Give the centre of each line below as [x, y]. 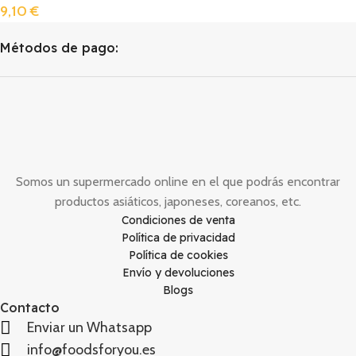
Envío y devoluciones [178, 273]
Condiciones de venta [178, 221]
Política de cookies [178, 255]
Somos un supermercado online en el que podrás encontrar [178, 182]
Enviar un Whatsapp [89, 328]
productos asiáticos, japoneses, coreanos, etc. [178, 202]
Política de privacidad [178, 238]
